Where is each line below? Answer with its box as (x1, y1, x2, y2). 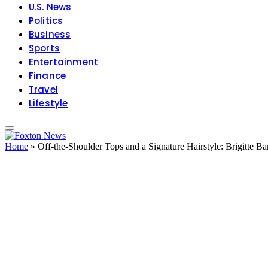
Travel (29, 83, 58, 96)
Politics (29, 14, 63, 28)
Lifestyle (29, 97, 68, 110)
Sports (29, 42, 60, 55)
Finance (29, 69, 66, 83)
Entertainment (29, 56, 99, 69)
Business (29, 28, 71, 41)
